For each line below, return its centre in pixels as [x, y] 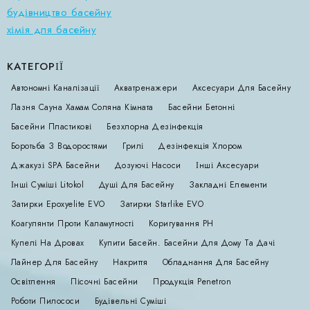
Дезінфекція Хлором [200, 146]
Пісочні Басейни [104, 282]
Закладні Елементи [228, 185]
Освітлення [33, 282]
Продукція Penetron [192, 282]
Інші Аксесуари [227, 166]
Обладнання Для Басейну [216, 263]
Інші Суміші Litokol [47, 185]
